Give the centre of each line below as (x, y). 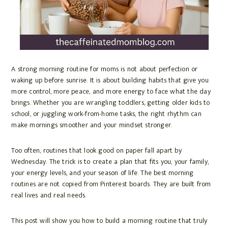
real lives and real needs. (49, 195)
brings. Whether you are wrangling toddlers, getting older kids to (111, 103)
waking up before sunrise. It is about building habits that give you (110, 80)
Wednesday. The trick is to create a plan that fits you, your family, (110, 162)
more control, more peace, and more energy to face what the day (111, 92)
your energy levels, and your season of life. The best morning (103, 173)
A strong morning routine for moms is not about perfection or (105, 69)
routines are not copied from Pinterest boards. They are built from (111, 184)
